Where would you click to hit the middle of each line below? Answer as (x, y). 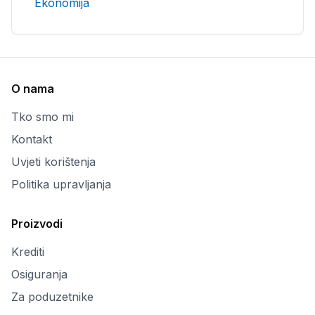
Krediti (28, 252)
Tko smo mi (43, 117)
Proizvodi (37, 224)
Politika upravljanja (61, 184)
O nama (33, 89)
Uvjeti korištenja (53, 162)
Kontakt (32, 139)
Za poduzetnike (52, 297)
